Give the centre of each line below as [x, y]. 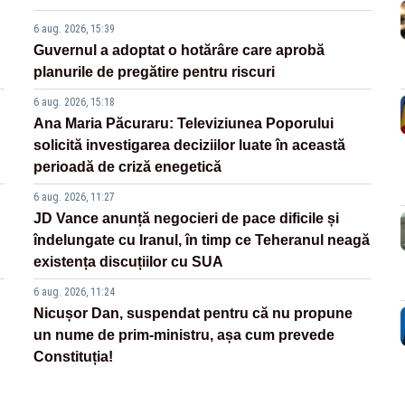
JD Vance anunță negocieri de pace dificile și [187, 219]
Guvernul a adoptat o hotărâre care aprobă [179, 51]
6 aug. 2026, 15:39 [75, 29]
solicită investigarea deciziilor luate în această [190, 146]
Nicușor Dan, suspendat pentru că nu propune [193, 314]
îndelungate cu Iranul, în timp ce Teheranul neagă [202, 240]
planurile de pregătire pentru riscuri [155, 72]
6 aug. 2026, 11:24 [75, 292]
